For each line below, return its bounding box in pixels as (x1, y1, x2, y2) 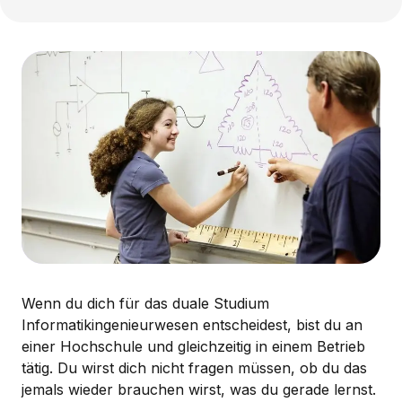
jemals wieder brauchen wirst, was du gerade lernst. (22, 380, 376, 398)
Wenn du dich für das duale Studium (22, 293, 269, 312)
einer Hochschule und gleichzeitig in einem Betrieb (22, 336, 365, 355)
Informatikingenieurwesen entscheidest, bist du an (22, 315, 363, 334)
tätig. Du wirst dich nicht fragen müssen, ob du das (22, 358, 367, 377)
